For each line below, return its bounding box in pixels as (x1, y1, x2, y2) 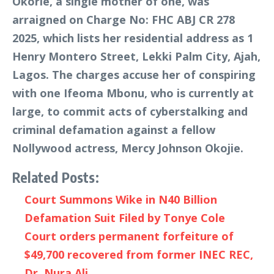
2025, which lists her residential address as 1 (12, 31, 253, 46)
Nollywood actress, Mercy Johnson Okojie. (12, 141, 243, 156)
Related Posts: (12, 169, 99, 187)
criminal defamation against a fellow (12, 122, 215, 138)
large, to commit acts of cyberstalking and (12, 104, 248, 119)
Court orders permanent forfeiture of (24, 229, 234, 244)
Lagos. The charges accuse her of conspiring (12, 67, 256, 83)
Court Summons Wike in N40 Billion (24, 192, 217, 207)
